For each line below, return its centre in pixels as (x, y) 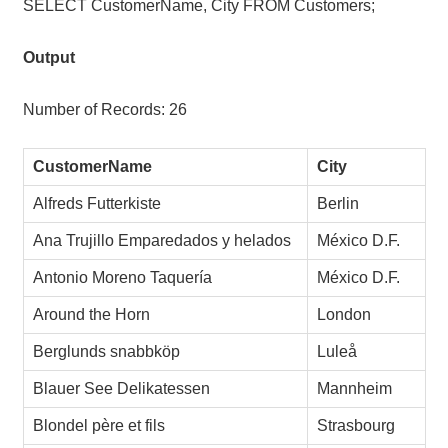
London (344, 315)
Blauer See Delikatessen (122, 389)
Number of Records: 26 (104, 110)
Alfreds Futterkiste (97, 204)
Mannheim (355, 389)
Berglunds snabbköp (107, 352)
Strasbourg (356, 426)
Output (48, 58)
